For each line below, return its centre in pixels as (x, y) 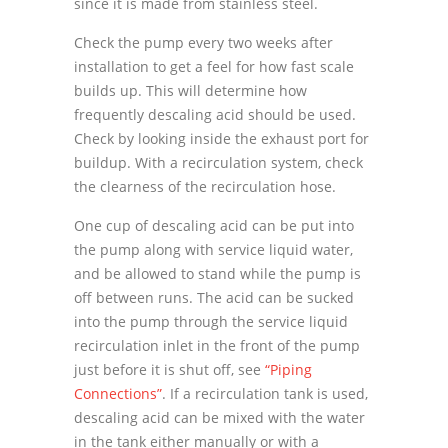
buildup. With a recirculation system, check (218, 162)
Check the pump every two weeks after (203, 42)
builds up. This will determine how (190, 90)
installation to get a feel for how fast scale (214, 66)
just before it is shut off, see (169, 369)
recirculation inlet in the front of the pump (217, 345)
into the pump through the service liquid (211, 321)
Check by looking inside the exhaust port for (221, 138)
